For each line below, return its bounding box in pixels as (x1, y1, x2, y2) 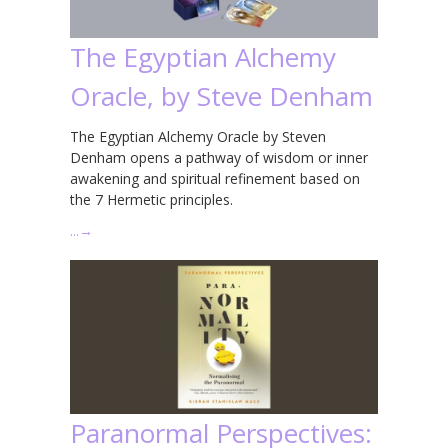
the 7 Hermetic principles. (70, 189, 233, 209)
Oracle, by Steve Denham (70, 77, 373, 114)
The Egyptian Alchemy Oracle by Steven (70, 126, 326, 146)
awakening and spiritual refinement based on (70, 168, 360, 188)
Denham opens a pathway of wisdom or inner (70, 147, 368, 167)
